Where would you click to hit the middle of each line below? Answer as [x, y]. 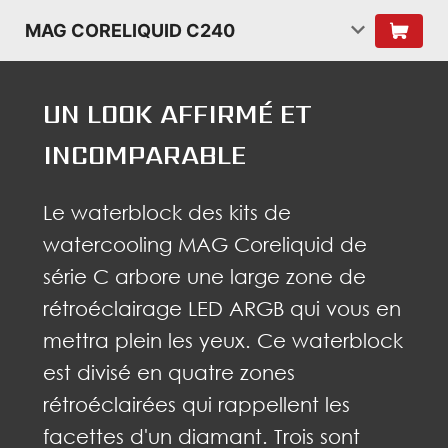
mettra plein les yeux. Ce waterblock [222, 340]
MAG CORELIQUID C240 [130, 30]
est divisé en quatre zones [168, 372]
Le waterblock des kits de [166, 212]
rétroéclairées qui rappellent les [196, 404]
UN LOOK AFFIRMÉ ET [177, 114]
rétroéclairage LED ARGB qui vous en [221, 308]
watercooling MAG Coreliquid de [204, 244]
